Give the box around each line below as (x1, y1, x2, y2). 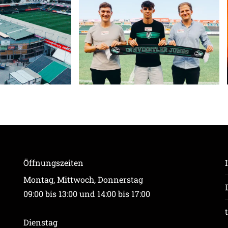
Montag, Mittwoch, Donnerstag (23, 174, 143, 185)
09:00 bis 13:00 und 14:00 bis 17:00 (23, 188, 150, 199)
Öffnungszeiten (23, 157, 83, 168)
